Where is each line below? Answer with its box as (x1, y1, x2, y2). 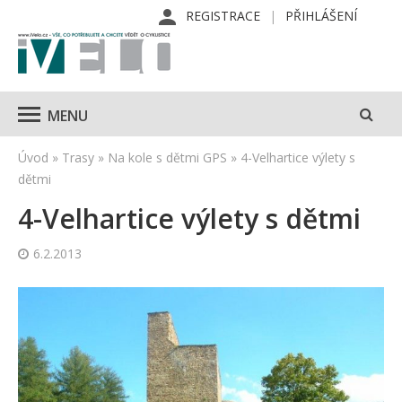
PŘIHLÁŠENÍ (285, 7, 357, 24)
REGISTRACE (186, 7, 260, 24)
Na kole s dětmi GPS (108, 149, 227, 166)
